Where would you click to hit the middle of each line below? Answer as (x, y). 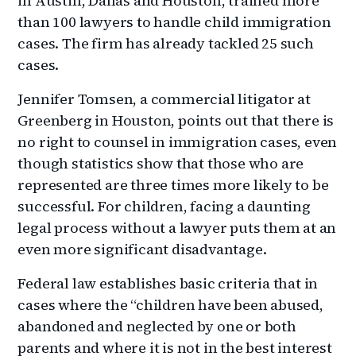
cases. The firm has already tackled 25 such (166, 43)
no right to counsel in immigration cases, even (178, 141)
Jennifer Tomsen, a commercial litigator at (164, 99)
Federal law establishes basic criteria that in (168, 283)
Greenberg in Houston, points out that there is (176, 120)
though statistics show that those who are (161, 163)
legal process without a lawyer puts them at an (177, 227)
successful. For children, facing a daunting (164, 206)
